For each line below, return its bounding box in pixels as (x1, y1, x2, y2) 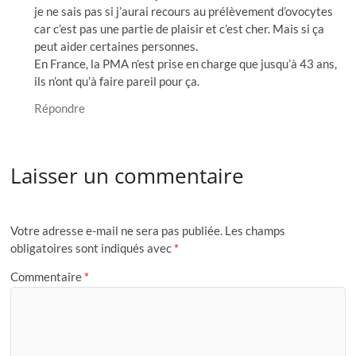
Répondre (34, 100, 86, 115)
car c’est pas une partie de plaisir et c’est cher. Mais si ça (34, 21, 325, 36)
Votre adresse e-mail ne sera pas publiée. (10, 223, 223, 238)
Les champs (225, 223, 286, 238)
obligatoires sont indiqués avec (10, 241, 175, 256)
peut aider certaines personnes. (34, 38, 199, 53)
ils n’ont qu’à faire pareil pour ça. (34, 73, 200, 88)
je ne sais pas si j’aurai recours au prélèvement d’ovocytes (34, 3, 334, 18)
